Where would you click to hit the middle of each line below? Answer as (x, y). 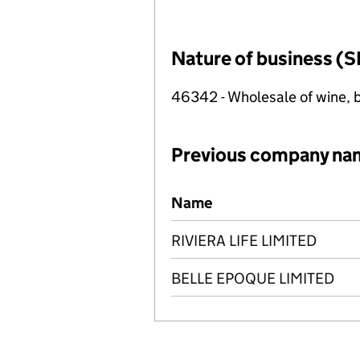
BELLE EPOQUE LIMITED (253, 278)
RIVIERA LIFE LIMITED (244, 241)
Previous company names (258, 193)
